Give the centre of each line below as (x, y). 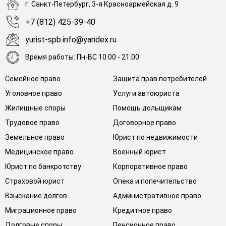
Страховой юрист (35, 181)
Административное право (157, 195)
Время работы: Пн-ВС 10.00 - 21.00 (82, 57)
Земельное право (35, 137)
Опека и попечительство (155, 181)
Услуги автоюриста (146, 93)
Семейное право (33, 78)
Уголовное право (34, 93)
